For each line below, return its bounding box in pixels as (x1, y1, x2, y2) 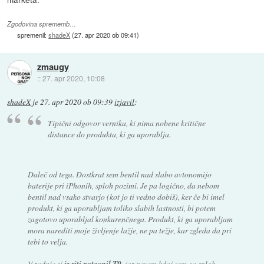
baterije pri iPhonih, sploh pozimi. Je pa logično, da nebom (27, 180, 219, 191)
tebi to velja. (27, 236, 68, 247)
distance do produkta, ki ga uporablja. (48, 128, 171, 140)
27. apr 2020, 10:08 (42, 72, 105, 83)
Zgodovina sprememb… (7, 19, 77, 28)
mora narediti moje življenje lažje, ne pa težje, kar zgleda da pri (27, 225, 232, 236)
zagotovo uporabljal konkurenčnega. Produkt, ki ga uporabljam (27, 213, 233, 225)
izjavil (114, 96, 135, 107)
